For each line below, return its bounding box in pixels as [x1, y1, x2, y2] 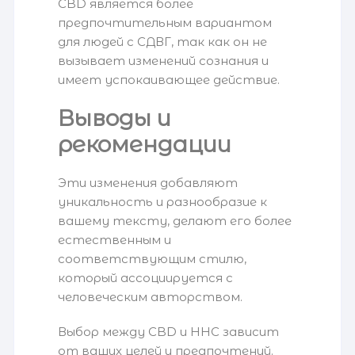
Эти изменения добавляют [58, 175, 239, 191]
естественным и [58, 232, 172, 248]
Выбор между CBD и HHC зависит [58, 324, 280, 340]
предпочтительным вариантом [58, 15, 273, 31]
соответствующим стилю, [58, 251, 247, 267]
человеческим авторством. [58, 289, 243, 305]
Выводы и [58, 105, 172, 132]
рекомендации [58, 131, 232, 158]
